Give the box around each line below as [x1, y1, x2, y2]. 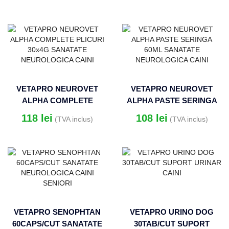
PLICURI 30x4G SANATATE [8, 108, 106, 117]
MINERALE [151, 20, 192, 29]
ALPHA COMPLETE [21, 96, 93, 105]
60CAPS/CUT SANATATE [12, 219, 102, 228]
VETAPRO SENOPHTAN [14, 208, 101, 216]
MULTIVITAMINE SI [138, 8, 206, 17]
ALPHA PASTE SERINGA [126, 96, 217, 105]
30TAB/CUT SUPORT [134, 219, 210, 228]
